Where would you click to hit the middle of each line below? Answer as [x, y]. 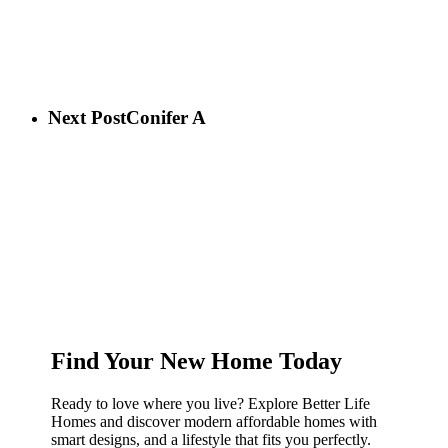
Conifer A [165, 117]
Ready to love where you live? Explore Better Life [211, 403]
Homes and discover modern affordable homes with [214, 421]
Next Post [87, 117]
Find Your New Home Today [197, 360]
